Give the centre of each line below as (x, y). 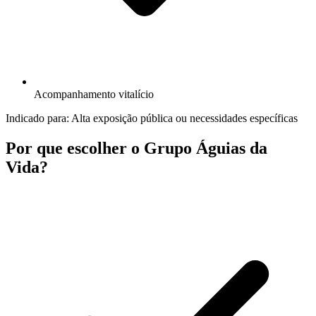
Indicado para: (38, 118)
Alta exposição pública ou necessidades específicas (184, 118)
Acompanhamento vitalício (94, 94)
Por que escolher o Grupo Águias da (136, 148)
